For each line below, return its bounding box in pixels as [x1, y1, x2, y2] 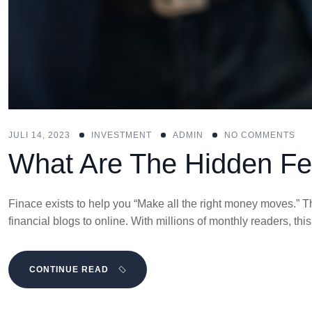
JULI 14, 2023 [8, 130, 70, 141]
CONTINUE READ [29, 265, 109, 275]
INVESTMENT [91, 130, 152, 141]
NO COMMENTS [224, 130, 295, 141]
